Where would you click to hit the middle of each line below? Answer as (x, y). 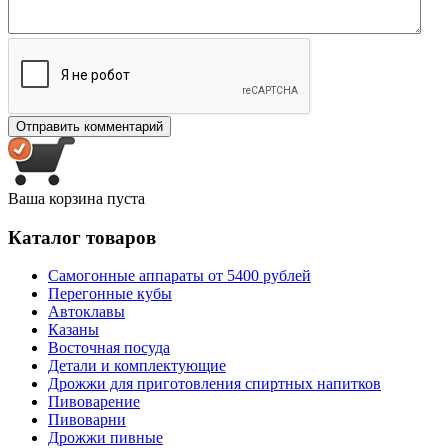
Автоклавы (86, 312)
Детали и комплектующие (137, 366)
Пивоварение (94, 402)
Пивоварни (87, 420)
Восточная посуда (109, 348)
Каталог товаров (82, 237)
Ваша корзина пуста (76, 198)
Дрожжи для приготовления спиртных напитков (214, 384)
